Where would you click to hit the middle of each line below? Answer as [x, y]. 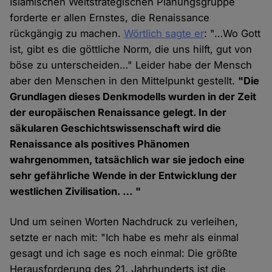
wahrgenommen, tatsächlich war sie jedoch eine [127, 160]
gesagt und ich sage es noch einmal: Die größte [124, 253]
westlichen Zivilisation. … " [76, 192]
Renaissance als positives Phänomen [100, 144]
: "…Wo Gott [233, 34]
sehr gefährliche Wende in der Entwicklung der [124, 176]
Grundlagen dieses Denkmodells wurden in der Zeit [133, 97]
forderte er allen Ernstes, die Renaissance [110, 18]
